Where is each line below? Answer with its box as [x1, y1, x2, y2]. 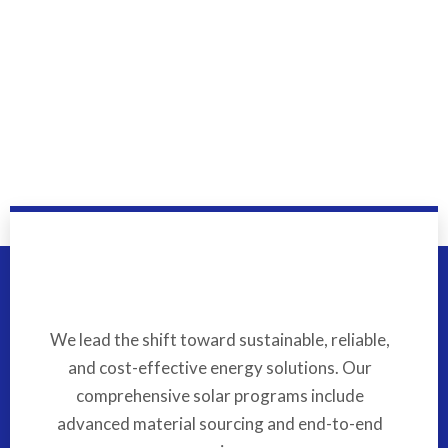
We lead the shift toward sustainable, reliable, [49, 329, 390, 350]
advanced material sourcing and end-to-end [56, 413, 383, 434]
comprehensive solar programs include [75, 385, 364, 406]
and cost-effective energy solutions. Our [67, 357, 372, 378]
